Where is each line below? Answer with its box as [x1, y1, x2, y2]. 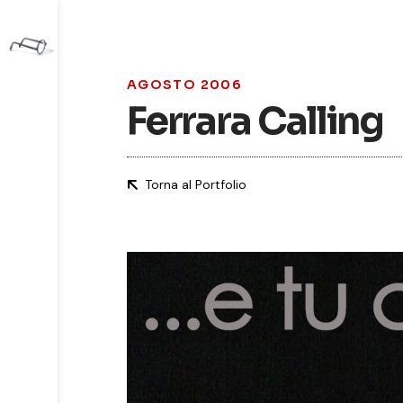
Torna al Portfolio [144, 176, 246, 193]
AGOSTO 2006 [126, 76, 243, 93]
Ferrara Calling [126, 97, 384, 145]
